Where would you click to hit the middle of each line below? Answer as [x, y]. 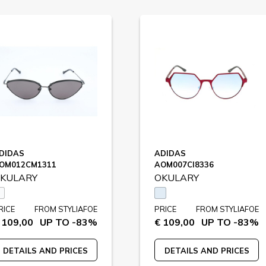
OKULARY [177, 178]
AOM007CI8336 [184, 164]
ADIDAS [170, 153]
